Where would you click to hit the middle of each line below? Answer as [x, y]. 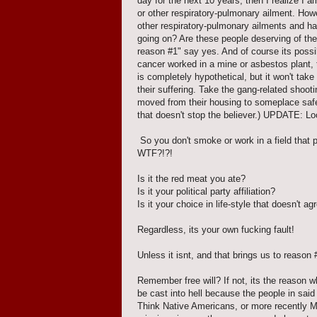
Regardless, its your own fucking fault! [216, 230]
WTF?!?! [155, 154]
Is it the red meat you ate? [191, 179]
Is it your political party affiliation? [206, 192]
